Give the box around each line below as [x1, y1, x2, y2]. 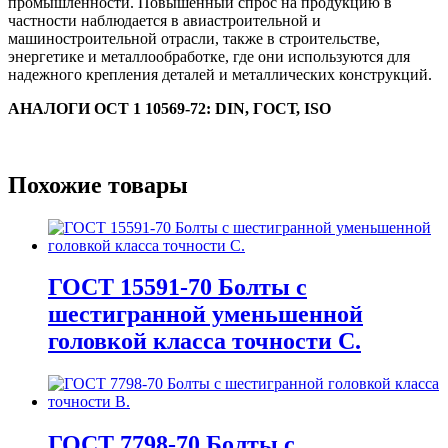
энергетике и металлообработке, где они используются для [8, 47, 410, 65]
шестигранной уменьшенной [48, 301, 363, 328]
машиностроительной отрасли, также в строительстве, [8, 29, 380, 47]
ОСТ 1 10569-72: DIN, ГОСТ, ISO [94, 99, 331, 117]
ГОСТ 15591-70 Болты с [48, 274, 307, 301]
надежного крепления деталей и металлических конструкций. [8, 65, 432, 83]
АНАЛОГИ [8, 99, 94, 117]
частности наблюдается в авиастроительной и [8, 11, 321, 29]
